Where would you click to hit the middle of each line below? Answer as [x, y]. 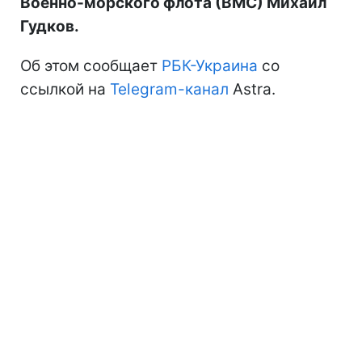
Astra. [252, 89]
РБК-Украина [210, 65]
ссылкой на [65, 89]
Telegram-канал [169, 89]
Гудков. [50, 26]
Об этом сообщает [91, 65]
